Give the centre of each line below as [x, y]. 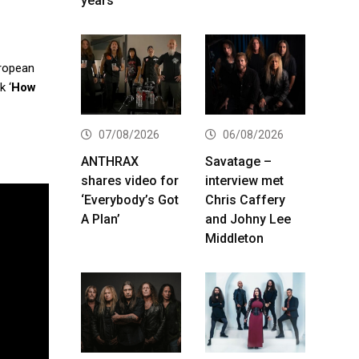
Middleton [234, 238]
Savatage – [238, 161]
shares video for [130, 180]
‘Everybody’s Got [130, 200]
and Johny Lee [248, 219]
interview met [244, 180]
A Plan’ [101, 219]
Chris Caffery [245, 200]
